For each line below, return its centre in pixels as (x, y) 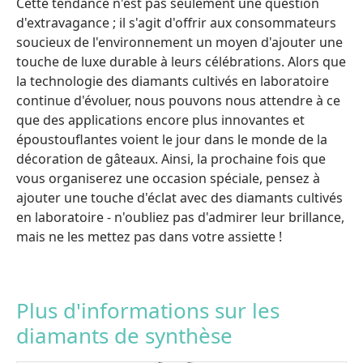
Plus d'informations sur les (148, 310)
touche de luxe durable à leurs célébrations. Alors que (181, 61)
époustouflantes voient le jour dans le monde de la (172, 139)
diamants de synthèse (124, 335)
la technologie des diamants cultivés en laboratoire (173, 81)
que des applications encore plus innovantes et (160, 120)
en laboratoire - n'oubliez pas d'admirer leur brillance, (180, 217)
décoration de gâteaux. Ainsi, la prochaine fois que (171, 158)
